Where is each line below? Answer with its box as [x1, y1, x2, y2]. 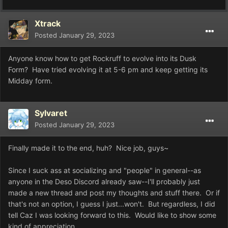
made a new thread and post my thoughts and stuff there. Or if [8, 188, 220, 197]
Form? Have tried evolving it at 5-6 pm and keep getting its [8, 65, 208, 74]
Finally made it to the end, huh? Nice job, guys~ [8, 144, 168, 153]
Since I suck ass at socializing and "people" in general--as [8, 166, 201, 175]
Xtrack [35, 18, 61, 29]
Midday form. [8, 76, 54, 85]
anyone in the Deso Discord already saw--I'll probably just [8, 177, 200, 186]
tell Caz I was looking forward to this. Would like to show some [8, 211, 216, 220]
